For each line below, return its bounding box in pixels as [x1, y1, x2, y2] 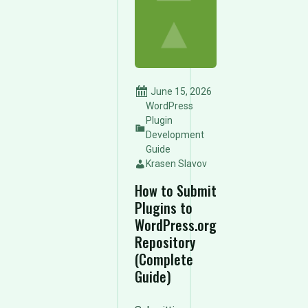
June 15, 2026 [148, 86, 212, 97]
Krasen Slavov [146, 158, 207, 169]
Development [146, 129, 204, 140]
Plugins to [135, 197, 192, 218]
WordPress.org [135, 214, 217, 235]
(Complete [135, 249, 193, 269]
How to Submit [135, 180, 217, 201]
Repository [135, 232, 195, 252]
